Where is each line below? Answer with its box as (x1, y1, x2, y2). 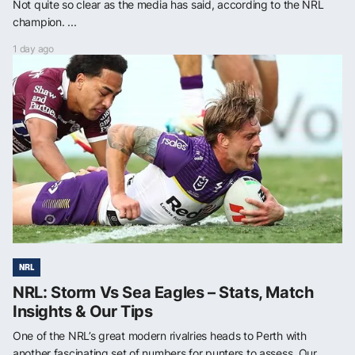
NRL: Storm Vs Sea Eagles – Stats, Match (13, 282, 314, 302)
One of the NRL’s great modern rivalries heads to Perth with (13, 328, 307, 342)
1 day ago (13, 42, 54, 55)
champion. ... (13, 14, 77, 29)
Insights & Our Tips (13, 301, 153, 321)
